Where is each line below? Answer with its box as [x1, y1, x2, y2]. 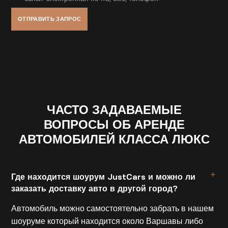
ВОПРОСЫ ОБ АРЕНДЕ [43, 117, 185, 132]
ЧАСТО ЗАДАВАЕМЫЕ [46, 102, 182, 118]
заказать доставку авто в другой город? [11, 183, 178, 193]
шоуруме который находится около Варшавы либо [11, 216, 204, 226]
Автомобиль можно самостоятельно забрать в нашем [11, 203, 214, 214]
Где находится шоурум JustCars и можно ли [11, 171, 196, 182]
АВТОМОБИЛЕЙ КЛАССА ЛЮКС [18, 131, 210, 147]
